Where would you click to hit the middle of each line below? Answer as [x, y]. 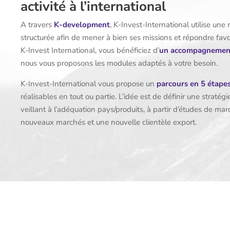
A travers [37, 24]
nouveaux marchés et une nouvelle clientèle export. [109, 122]
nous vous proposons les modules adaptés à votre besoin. [119, 63]
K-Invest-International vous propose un [89, 83]
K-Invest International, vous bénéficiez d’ [90, 50]
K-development [82, 24]
